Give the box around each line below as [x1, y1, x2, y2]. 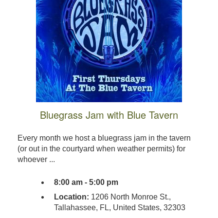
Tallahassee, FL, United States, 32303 [54, 203, 185, 212]
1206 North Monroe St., [89, 193, 171, 201]
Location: [54, 193, 89, 201]
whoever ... [17, 155, 55, 164]
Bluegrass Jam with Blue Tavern [39, 108, 178, 122]
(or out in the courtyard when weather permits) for [17, 145, 185, 153]
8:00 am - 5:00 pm [54, 178, 118, 187]
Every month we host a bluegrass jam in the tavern [17, 134, 191, 143]
